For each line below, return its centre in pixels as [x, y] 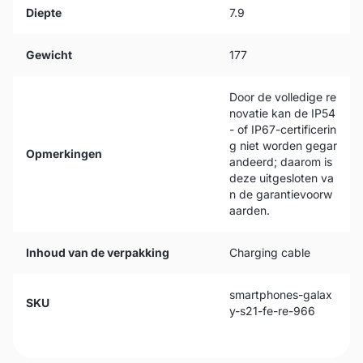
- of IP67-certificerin [283, 129]
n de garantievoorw [281, 194]
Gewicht [49, 55]
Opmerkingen [64, 154]
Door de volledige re [283, 97]
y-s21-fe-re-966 [272, 311]
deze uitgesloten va [282, 178]
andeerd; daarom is [281, 162]
